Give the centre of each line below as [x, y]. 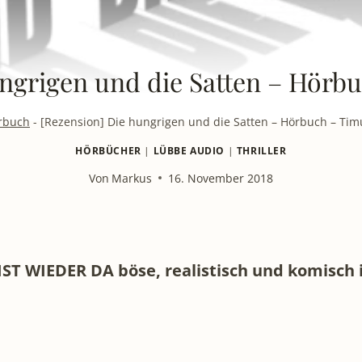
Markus [132, 178]
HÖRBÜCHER [108, 150]
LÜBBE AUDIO [189, 150]
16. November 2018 [221, 178]
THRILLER [261, 150]
